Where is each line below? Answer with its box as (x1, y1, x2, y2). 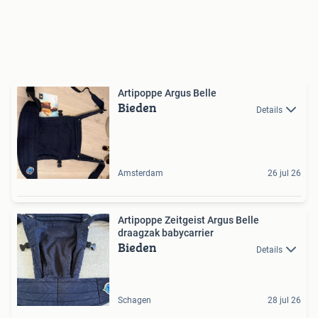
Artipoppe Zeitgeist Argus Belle (118, 214, 259, 226)
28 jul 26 (268, 295, 301, 306)
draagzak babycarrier (118, 227, 214, 239)
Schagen (118, 295, 151, 306)
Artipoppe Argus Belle (118, 87, 216, 99)
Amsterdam (118, 168, 163, 179)
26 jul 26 (268, 168, 301, 179)
